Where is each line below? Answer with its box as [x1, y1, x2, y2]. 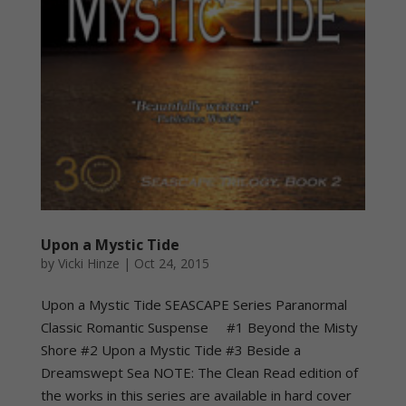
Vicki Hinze [57, 254, 120, 272]
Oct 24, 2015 [133, 254, 209, 272]
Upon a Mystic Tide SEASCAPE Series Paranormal [40, 295, 347, 314]
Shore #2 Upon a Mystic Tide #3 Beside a [40, 340, 301, 359]
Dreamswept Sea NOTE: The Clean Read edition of [40, 362, 358, 382]
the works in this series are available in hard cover [40, 385, 352, 404]
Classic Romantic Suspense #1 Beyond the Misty [40, 317, 358, 336]
